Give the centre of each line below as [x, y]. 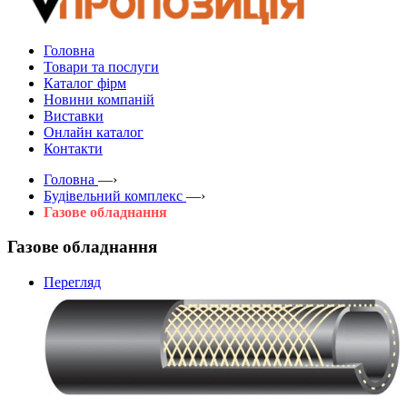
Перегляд [72, 282]
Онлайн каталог [94, 132]
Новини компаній [99, 99]
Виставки [74, 115]
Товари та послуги [101, 66]
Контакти [73, 148]
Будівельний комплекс [113, 195]
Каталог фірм [85, 83]
